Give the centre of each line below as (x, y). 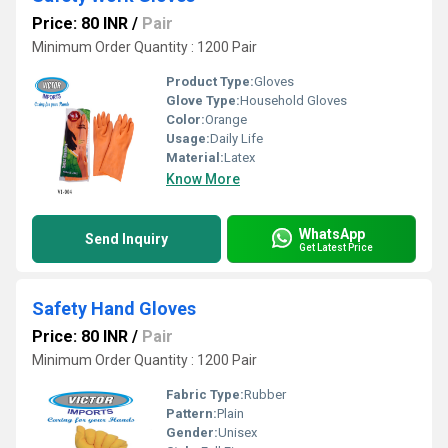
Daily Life (236, 138)
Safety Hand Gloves (114, 308)
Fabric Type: (205, 394)
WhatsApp (332, 233)
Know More (203, 179)
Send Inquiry (126, 239)
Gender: (192, 432)
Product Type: (210, 81)
